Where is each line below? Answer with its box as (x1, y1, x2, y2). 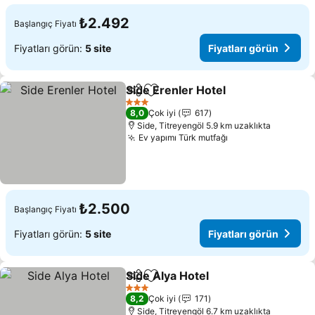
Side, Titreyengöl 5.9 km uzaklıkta (137, 120, 271, 131)
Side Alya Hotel (126, 269, 210, 283)
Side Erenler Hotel (126, 83, 226, 97)
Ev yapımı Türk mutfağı (139, 132, 229, 143)
